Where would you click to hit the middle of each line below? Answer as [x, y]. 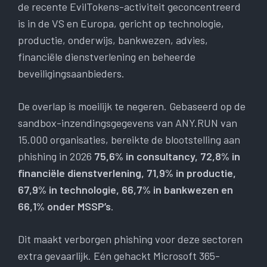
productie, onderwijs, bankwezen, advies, [113, 40]
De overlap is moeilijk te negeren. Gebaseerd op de [132, 106]
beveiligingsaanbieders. [71, 74]
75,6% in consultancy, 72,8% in [167, 156]
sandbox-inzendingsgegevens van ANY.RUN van [128, 123]
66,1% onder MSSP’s [64, 207]
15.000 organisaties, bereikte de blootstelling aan [129, 140]
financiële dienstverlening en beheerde [107, 57]
